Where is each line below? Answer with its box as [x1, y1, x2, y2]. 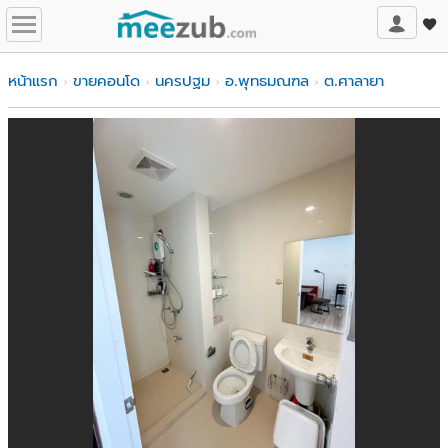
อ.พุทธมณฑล [225, 73, 309, 89]
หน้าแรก [8, 73, 58, 89]
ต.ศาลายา [324, 73, 384, 89]
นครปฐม [155, 73, 210, 89]
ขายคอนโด [73, 73, 140, 89]
